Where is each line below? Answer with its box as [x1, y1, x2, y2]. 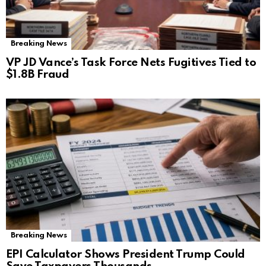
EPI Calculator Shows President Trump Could [6, 249, 245, 261]
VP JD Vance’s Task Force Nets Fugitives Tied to [6, 57, 256, 69]
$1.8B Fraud [6, 69, 69, 81]
